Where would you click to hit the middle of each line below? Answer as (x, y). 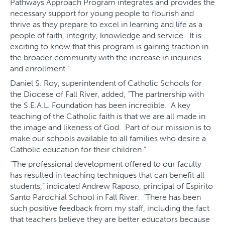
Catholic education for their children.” (78, 150)
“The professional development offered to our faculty (106, 164)
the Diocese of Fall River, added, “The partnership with (107, 94)
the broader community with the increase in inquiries (106, 58)
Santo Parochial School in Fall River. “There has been (105, 197)
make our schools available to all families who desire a (108, 139)
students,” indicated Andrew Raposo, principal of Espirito (111, 186)
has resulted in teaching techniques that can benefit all (107, 175)
